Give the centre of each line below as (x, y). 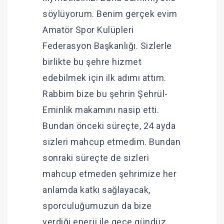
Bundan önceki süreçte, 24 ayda (109, 126)
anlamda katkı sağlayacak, (96, 190)
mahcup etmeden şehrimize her (109, 174)
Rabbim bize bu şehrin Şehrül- (105, 94)
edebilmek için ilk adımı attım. (104, 78)
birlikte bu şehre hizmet (92, 62)
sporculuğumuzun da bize (97, 206)
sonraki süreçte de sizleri (96, 158)
